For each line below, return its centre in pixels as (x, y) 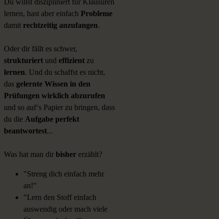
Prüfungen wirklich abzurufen (55, 96)
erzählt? (89, 154)
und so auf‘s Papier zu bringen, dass (59, 108)
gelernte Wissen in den (53, 84)
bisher (66, 154)
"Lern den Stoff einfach (60, 197)
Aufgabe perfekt (52, 119)
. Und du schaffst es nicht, (65, 72)
